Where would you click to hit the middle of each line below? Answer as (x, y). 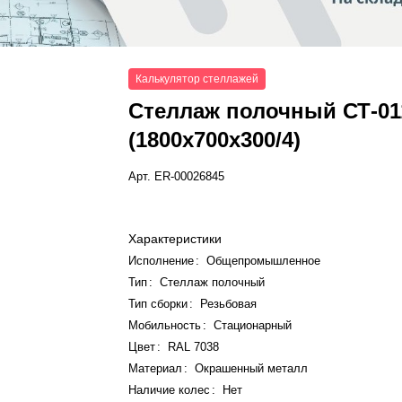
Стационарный (253, 326)
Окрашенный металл (252, 369)
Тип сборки (160, 304)
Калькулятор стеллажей (197, 79)
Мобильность (165, 326)
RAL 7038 (194, 347)
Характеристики (175, 239)
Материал (156, 369)
